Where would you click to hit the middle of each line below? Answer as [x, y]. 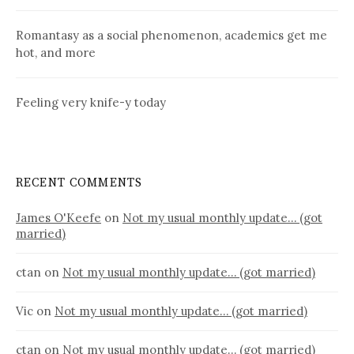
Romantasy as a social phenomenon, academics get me [171, 35]
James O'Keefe [58, 217]
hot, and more [56, 52]
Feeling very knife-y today [91, 102]
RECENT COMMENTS [79, 183]
